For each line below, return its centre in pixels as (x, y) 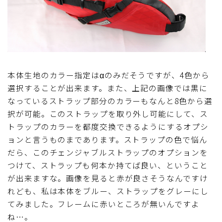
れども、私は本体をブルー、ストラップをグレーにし (108, 191)
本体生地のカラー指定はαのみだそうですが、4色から (109, 75)
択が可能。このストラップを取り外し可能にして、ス (108, 113)
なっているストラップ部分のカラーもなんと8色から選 (110, 100)
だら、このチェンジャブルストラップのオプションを (108, 152)
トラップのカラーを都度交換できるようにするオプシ (108, 126)
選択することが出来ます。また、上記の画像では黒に (108, 87)
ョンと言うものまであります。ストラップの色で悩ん (108, 139)
